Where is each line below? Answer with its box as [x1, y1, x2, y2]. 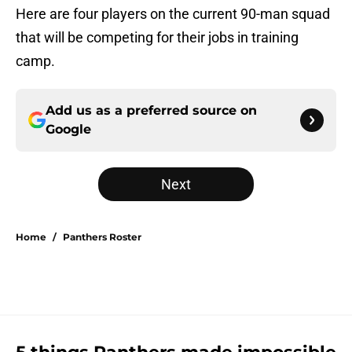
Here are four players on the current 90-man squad [16, 5, 330, 23]
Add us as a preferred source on [46, 103, 257, 119]
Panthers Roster [63, 231, 141, 244]
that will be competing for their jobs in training [16, 29, 299, 46]
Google [46, 122, 91, 137]
